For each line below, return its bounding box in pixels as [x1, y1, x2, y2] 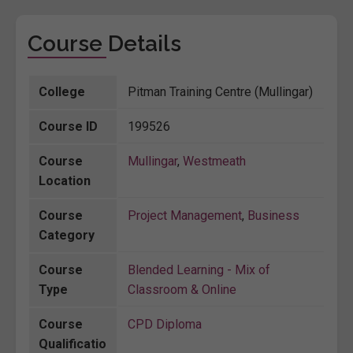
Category [39, 227, 95, 243]
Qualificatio [39, 336, 106, 351]
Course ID [39, 118, 98, 134]
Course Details [28, 30, 181, 57]
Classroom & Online [128, 281, 236, 297]
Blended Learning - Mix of [128, 262, 270, 277]
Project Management [128, 207, 242, 223]
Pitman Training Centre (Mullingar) [128, 84, 313, 99]
